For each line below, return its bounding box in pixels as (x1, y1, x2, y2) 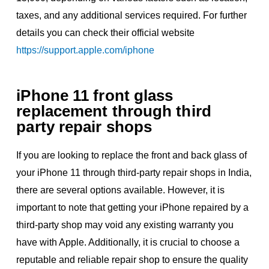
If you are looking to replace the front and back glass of (16, 150, 247, 160)
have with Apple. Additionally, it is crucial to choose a (16, 237, 240, 247)
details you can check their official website (16, 27, 195, 38)
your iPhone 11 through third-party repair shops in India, (16, 167, 252, 178)
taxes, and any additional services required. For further (16, 10, 247, 20)
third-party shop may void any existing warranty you (16, 219, 234, 230)
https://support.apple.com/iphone (16, 44, 155, 55)
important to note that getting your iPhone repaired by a (16, 202, 249, 213)
